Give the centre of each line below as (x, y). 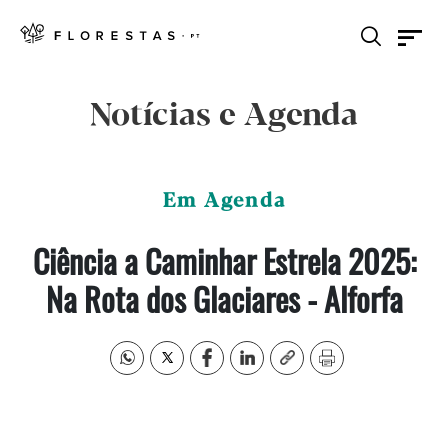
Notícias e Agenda (224, 116)
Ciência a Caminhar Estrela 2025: (224, 260)
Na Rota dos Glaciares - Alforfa (224, 298)
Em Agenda (224, 201)
